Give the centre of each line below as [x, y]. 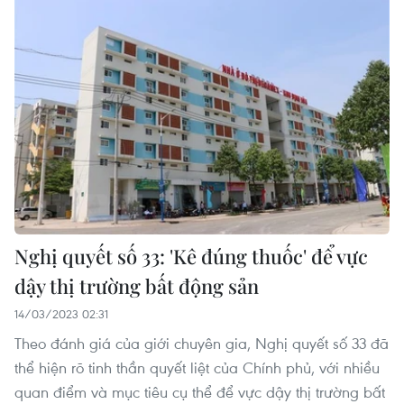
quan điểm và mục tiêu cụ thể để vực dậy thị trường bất [200, 391]
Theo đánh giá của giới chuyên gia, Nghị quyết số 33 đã [202, 343]
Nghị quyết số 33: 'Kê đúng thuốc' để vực [191, 256]
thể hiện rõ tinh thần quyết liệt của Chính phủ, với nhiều [197, 367]
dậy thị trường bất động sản [137, 285]
